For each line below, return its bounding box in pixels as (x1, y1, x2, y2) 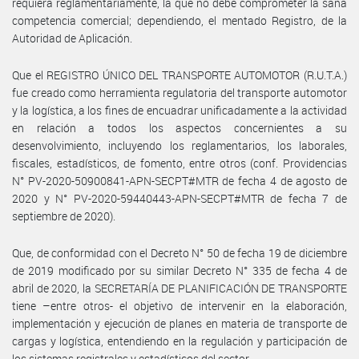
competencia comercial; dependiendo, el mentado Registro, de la (12, 12, 347, 28)
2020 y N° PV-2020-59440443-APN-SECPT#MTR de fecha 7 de (12, 190, 347, 206)
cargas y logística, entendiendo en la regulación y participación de (12, 333, 347, 349)
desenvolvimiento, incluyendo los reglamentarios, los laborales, (12, 137, 347, 153)
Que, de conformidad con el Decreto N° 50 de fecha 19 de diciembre (12, 244, 347, 260)
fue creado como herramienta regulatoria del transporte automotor (12, 84, 347, 100)
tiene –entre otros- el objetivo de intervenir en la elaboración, (12, 297, 347, 313)
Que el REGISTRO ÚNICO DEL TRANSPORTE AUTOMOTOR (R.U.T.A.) (12, 67, 347, 83)
